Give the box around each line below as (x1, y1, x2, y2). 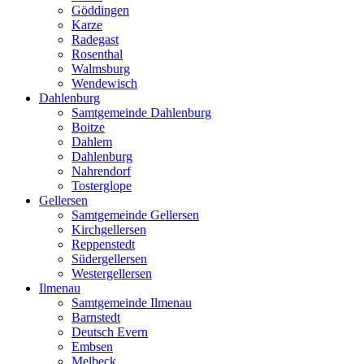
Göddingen (71, 3, 129, 18)
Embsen (71, 340, 113, 354)
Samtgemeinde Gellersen (71, 208, 199, 223)
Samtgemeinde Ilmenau (71, 296, 192, 310)
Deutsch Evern (71, 325, 148, 340)
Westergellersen (71, 266, 152, 281)
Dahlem (71, 135, 112, 149)
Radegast (71, 32, 119, 47)
